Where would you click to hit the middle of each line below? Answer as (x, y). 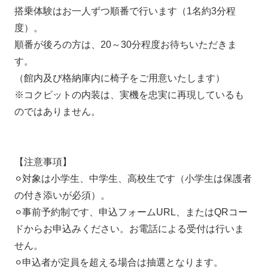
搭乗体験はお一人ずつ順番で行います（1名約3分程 (125, 11)
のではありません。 (58, 111)
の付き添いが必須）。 (63, 195)
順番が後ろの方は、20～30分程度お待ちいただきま (126, 44)
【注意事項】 (43, 162)
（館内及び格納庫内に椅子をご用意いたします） (120, 78)
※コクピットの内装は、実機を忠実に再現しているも (130, 95)
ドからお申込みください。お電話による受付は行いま (130, 229)
